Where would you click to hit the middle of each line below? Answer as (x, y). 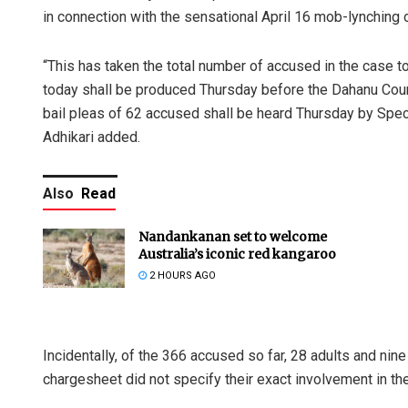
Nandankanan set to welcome (233, 237)
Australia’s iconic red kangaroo (237, 255)
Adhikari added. (92, 138)
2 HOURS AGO (181, 276)
